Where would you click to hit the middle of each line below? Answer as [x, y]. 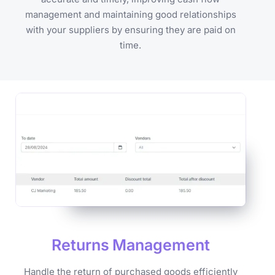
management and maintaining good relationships [130, 14]
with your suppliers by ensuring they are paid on [130, 29]
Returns [80, 245]
